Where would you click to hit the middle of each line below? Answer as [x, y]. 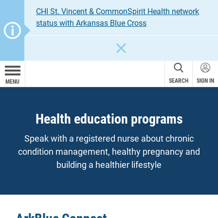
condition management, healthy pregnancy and [109, 152]
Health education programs [109, 119]
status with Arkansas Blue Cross [91, 23]
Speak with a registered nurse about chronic [109, 138]
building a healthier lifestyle [109, 165]
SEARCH [179, 81]
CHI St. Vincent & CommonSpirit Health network [118, 11]
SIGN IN [205, 81]
